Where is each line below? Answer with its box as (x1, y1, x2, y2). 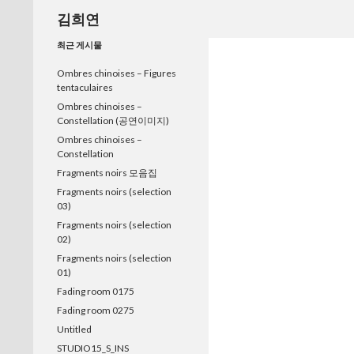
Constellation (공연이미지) (57, 115, 169, 126)
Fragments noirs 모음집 (57, 167, 157, 179)
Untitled (57, 323, 92, 335)
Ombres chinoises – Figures (57, 67, 176, 79)
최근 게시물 (57, 40, 102, 50)
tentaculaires (57, 81, 113, 93)
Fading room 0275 (57, 304, 134, 316)
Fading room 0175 (57, 285, 134, 297)
